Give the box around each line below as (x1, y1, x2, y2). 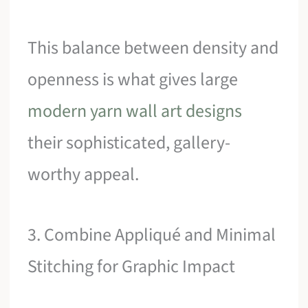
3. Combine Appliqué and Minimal (27, 221, 276, 247)
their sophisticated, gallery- (27, 130, 231, 156)
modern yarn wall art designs (27, 98, 243, 124)
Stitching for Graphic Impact (27, 253, 236, 279)
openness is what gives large (27, 67, 239, 93)
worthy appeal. (27, 162, 140, 188)
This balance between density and (27, 35, 279, 61)
